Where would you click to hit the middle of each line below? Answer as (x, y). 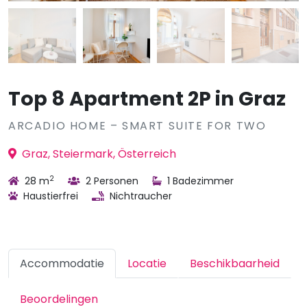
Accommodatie (62, 263)
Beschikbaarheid (235, 263)
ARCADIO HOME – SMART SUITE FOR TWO (137, 126)
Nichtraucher (139, 196)
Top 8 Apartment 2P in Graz (147, 99)
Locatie (147, 263)
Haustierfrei (49, 196)
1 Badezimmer (199, 181)
